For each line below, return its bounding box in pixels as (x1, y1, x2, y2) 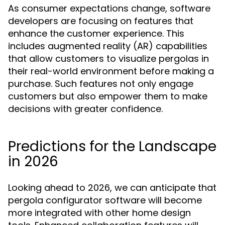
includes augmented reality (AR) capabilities (8, 40, 207, 52)
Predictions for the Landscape (8, 137, 216, 156)
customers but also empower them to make (8, 90, 207, 102)
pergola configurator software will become (8, 194, 202, 206)
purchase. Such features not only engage (8, 77, 193, 90)
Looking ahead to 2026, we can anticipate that (8, 181, 216, 194)
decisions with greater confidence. (8, 102, 163, 115)
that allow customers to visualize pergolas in (8, 52, 209, 65)
